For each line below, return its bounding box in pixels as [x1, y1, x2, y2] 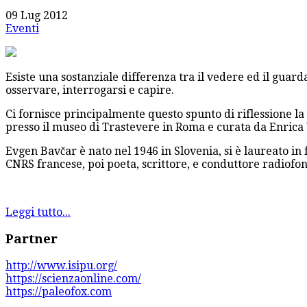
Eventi [5, 22, 39, 36]
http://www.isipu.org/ [5, 258, 117, 272]
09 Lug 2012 [5, 9, 68, 23]
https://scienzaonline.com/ [5, 271, 141, 285]
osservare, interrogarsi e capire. [5, 84, 174, 97]
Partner [5, 231, 58, 246]
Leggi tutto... [5, 206, 71, 219]
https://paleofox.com [5, 284, 112, 298]
